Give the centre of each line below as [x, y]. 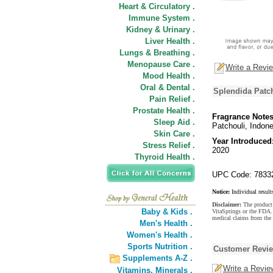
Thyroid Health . [165, 157]
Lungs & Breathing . [157, 53]
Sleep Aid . [174, 122]
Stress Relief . [169, 145]
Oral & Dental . [168, 87]
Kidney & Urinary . [161, 30]
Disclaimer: [228, 204]
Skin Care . [174, 134]
